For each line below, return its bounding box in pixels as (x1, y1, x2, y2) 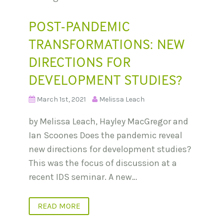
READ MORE (38, 201, 80, 211)
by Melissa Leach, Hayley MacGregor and (29, 115, 188, 127)
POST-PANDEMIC (29, 17, 130, 35)
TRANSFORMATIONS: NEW (29, 35, 185, 53)
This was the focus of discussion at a (29, 157, 177, 168)
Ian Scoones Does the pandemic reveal (29, 129, 182, 141)
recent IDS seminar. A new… (29, 171, 137, 182)
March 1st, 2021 (37, 95, 86, 104)
